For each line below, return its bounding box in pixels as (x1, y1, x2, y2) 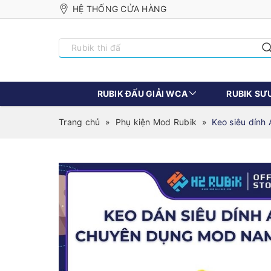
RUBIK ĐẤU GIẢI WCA (97, 88, 188, 99)
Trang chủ (59, 117, 100, 127)
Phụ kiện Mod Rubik (115, 117, 197, 127)
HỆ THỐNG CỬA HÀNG (73, 4, 167, 14)
